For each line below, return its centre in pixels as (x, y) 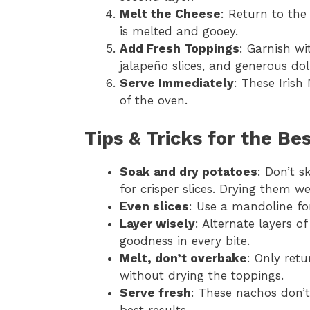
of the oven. (154, 101)
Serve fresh (155, 292)
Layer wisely (157, 223)
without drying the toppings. (202, 275)
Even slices (154, 206)
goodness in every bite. (185, 240)
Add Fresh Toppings (180, 49)
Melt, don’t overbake (183, 258)
